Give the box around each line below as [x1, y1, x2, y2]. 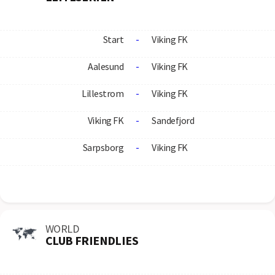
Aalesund [88, 60, 123, 72]
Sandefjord [152, 114, 194, 126]
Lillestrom [82, 87, 123, 99]
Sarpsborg [82, 141, 123, 153]
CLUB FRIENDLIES [45, 232, 138, 248]
